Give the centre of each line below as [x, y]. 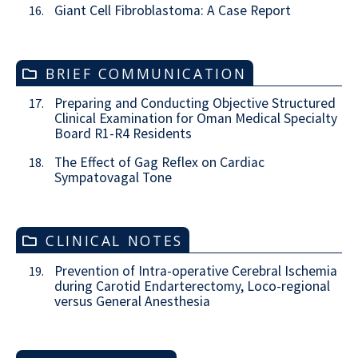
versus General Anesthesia [132, 301]
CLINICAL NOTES [114, 240]
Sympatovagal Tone [113, 177]
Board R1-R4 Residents [123, 134]
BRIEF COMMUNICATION [146, 73]
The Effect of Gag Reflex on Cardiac [159, 162]
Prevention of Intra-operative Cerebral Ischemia [196, 270]
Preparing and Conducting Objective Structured [195, 103]
